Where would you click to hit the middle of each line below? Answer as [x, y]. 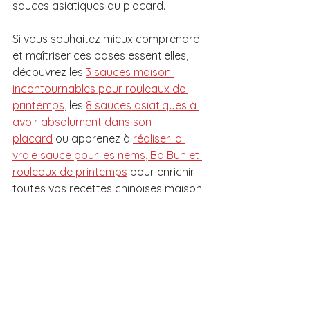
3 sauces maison [130, 72]
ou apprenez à [93, 138]
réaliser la [159, 138]
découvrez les [49, 72]
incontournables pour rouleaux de [100, 88]
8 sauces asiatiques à [143, 105]
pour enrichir [162, 171]
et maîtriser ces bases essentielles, [102, 55]
